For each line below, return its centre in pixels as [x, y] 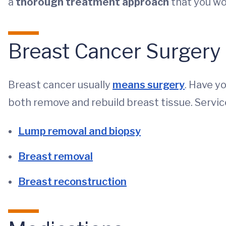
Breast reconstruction [72, 182]
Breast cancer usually [60, 85]
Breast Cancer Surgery [114, 51]
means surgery [149, 85]
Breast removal [55, 156]
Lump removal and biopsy [79, 131]
